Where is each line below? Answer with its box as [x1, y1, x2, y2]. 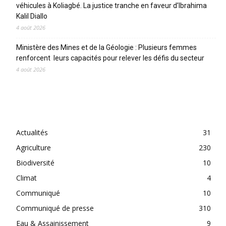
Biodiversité [16, 157, 54, 167]
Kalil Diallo [16, 12, 47, 20]
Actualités [16, 127, 48, 137]
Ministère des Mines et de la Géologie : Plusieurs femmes [16, 43, 197, 51]
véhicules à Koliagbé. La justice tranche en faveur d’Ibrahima [16, 1, 207, 10]
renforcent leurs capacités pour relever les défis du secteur [16, 53, 204, 62]
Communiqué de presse [16, 203, 94, 213]
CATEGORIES [16, 106, 58, 115]
